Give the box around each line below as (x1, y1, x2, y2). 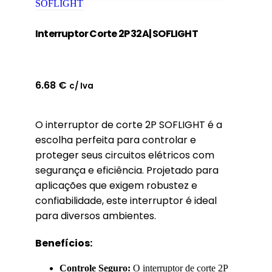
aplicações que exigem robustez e (35, 178, 197, 193)
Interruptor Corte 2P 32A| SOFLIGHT (35, 27, 198, 41)
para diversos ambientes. (35, 209, 156, 223)
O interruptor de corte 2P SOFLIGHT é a (35, 118, 222, 132)
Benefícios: (35, 236, 92, 251)
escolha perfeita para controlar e (35, 133, 196, 148)
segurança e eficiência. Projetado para (35, 163, 219, 178)
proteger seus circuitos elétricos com (35, 148, 214, 163)
